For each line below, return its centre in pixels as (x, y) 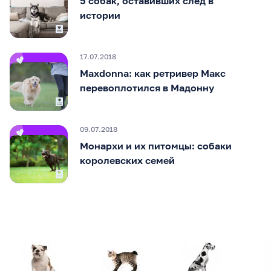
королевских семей (127, 161)
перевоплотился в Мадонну (147, 88)
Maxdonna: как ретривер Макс (153, 73)
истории (100, 15)
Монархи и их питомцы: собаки (156, 146)
